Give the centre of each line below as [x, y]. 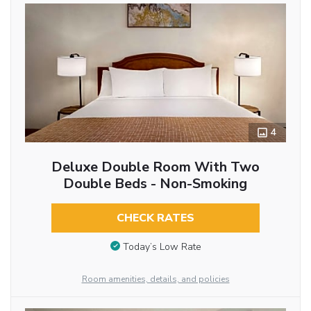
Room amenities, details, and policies [155, 279]
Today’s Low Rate [162, 246]
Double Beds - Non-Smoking [155, 184]
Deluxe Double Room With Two [155, 167]
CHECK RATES [155, 218]
